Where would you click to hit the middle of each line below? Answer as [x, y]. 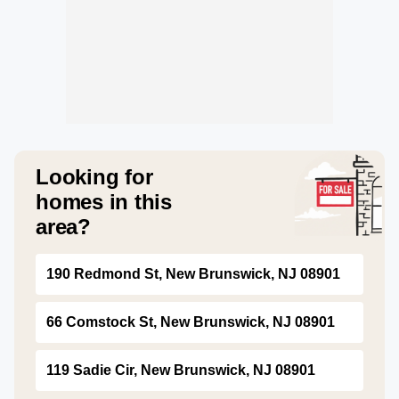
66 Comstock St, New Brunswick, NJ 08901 [191, 322]
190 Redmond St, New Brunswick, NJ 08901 [193, 274]
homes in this [104, 202]
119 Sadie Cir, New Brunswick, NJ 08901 [181, 370]
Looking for [94, 177]
